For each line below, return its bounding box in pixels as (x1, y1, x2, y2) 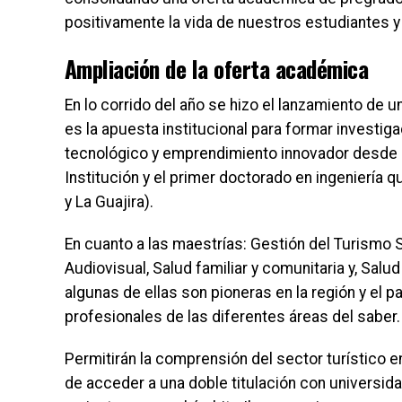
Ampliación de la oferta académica (65, 51, 369, 86)
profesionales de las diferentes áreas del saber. (65, 308, 400, 327)
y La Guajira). (65, 193, 153, 212)
